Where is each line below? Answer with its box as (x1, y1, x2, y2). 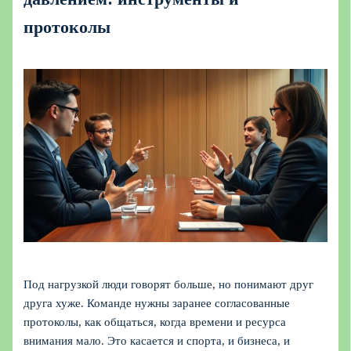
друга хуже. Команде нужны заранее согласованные (24, 296, 291, 309)
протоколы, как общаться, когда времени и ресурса (24, 315, 287, 328)
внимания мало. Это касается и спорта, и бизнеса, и (24, 334, 291, 347)
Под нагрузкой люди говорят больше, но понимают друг (24, 277, 314, 291)
